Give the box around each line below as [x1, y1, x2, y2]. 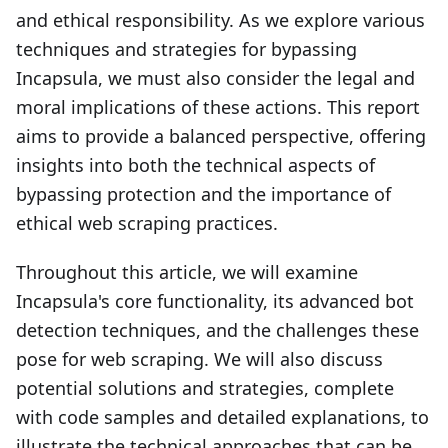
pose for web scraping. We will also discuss [16, 347, 383, 371]
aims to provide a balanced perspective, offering [16, 124, 426, 148]
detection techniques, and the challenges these [16, 318, 419, 342]
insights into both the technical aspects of [16, 153, 375, 177]
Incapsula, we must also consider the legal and [16, 66, 415, 90]
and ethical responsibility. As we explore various [16, 8, 425, 32]
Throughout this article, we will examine [16, 260, 358, 284]
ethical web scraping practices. [16, 211, 278, 235]
